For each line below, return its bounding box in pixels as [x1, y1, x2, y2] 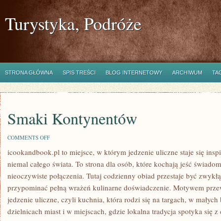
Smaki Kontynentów [7, 108, 137, 129]
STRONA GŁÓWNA [5, 70, 53, 75]
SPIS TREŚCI [63, 70, 96, 75]
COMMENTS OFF [7, 134, 50, 141]
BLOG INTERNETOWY [106, 70, 162, 75]
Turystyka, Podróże [5, 11, 142, 35]
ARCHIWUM [172, 70, 202, 75]
